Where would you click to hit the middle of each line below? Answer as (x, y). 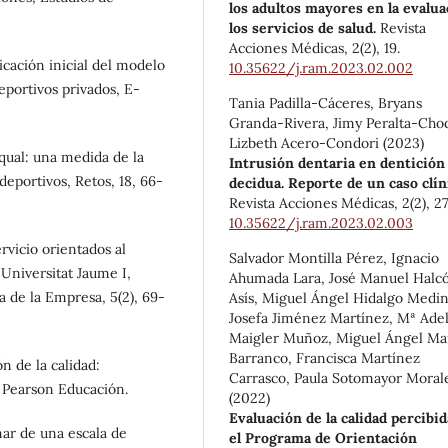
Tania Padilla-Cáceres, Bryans (326, 103)
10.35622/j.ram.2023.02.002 (321, 68)
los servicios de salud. (305, 28)
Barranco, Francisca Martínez (325, 358)
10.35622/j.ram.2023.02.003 (321, 223)
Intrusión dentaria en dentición (337, 163)
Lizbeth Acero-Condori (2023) (327, 143)
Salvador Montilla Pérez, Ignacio (334, 258)
